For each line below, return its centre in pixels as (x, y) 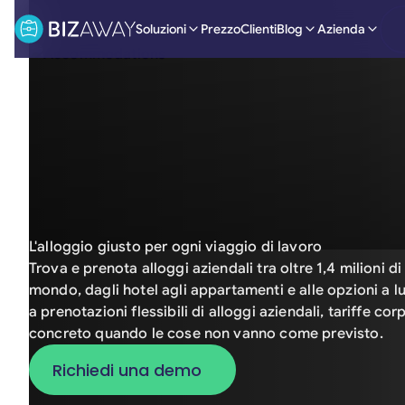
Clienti (259, 28)
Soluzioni (161, 28)
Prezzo (221, 28)
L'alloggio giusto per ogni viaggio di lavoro (176, 247)
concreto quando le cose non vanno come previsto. (206, 334)
